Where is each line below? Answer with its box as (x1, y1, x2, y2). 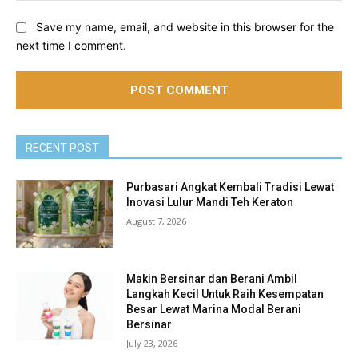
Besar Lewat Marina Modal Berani (126, 303, 302, 316)
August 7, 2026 (126, 214, 187, 227)
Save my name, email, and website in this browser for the (36, 21, 334, 35)
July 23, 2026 (126, 337, 178, 350)
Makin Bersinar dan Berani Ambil (126, 272, 298, 286)
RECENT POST (26, 141, 99, 154)
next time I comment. (16, 38, 126, 53)
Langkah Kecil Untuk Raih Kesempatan (126, 288, 324, 301)
